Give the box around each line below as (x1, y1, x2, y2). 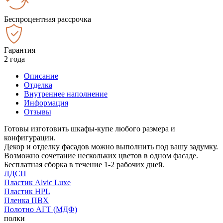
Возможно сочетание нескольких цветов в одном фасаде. (4, 151, 198, 160)
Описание (24, 71, 58, 80)
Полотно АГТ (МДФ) (4, 205, 77, 214)
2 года (4, 54, 25, 63)
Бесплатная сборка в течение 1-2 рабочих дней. (4, 160, 165, 169)
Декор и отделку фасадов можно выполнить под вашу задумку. (4, 142, 218, 151)
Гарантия (4, 45, 35, 54)
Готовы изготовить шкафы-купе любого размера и (4, 124, 175, 133)
